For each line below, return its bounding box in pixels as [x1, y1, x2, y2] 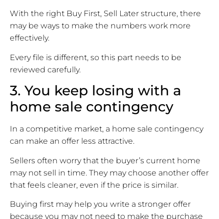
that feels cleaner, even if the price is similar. [10, 180, 178, 190]
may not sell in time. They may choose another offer [10, 168, 209, 177]
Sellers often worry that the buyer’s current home [10, 155, 200, 165]
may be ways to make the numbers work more [10, 21, 191, 31]
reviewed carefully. [10, 65, 81, 74]
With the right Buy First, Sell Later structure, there [10, 9, 201, 19]
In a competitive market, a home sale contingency [10, 124, 203, 134]
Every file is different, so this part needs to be [10, 52, 181, 62]
